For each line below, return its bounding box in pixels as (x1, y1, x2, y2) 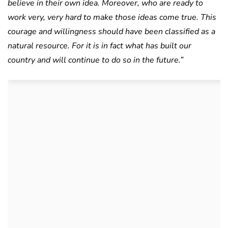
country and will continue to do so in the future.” (8, 54, 183, 66)
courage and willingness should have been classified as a (8, 25, 215, 37)
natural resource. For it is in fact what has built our (8, 40, 191, 51)
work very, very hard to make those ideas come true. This (8, 11, 216, 23)
